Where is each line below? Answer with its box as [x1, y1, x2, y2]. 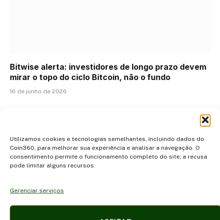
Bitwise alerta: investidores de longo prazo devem [10, 61, 206, 72]
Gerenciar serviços [10, 187, 64, 194]
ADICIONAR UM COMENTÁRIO [61, 124, 159, 132]
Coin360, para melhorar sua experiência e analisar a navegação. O [10, 144, 200, 151]
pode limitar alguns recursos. [10, 162, 95, 169]
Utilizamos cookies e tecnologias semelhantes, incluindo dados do [10, 136, 204, 142]
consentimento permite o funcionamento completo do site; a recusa [10, 153, 207, 160]
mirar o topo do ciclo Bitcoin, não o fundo [10, 72, 170, 82]
